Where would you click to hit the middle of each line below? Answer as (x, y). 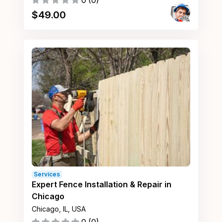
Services (47, 174)
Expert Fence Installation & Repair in (102, 184)
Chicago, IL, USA (59, 209)
